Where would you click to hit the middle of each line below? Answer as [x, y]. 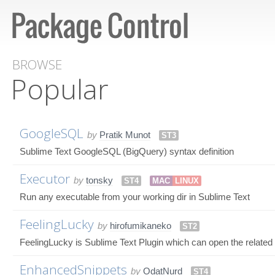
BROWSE [37, 64]
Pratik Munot [125, 134]
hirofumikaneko [141, 225]
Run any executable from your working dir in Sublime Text [135, 196]
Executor [45, 178]
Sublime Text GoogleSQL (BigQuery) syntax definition [127, 151]
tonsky [99, 180]
